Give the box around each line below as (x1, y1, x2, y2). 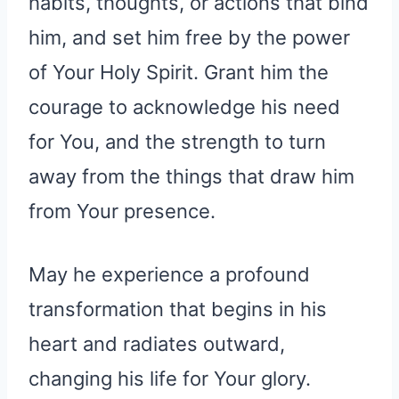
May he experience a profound (28, 262, 310, 286)
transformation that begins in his (28, 297, 327, 321)
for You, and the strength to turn (28, 129, 326, 153)
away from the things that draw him (28, 164, 354, 188)
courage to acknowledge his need (28, 94, 340, 118)
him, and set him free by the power (28, 25, 350, 49)
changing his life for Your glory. (28, 366, 311, 390)
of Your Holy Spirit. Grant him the (28, 60, 329, 84)
